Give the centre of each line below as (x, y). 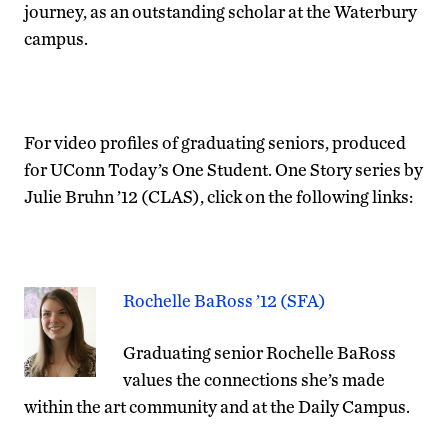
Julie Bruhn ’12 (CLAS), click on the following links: (218, 196)
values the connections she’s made (254, 379)
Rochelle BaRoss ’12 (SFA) (224, 300)
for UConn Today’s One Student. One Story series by (223, 169)
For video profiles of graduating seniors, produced (215, 142)
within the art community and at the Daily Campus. (217, 406)
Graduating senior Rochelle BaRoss (259, 352)
